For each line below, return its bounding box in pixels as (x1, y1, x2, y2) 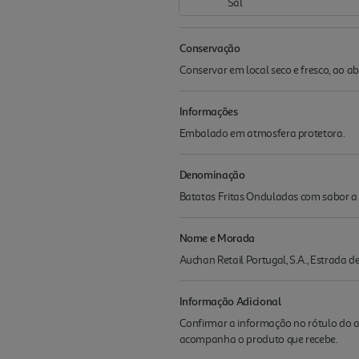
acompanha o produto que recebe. (179, 333, 338, 346)
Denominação (179, 167, 245, 181)
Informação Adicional (179, 294, 281, 308)
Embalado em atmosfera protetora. (179, 127, 345, 140)
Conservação (179, 41, 240, 54)
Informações (179, 104, 238, 118)
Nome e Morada (179, 231, 255, 244)
